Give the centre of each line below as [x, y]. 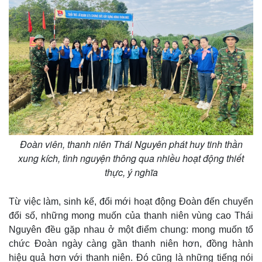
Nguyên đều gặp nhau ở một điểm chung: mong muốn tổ [131, 229]
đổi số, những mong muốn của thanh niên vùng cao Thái [131, 215]
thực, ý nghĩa [131, 172]
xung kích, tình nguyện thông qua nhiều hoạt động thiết [131, 158]
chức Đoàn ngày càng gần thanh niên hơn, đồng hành [131, 243]
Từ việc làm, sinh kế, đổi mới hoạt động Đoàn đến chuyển [131, 201]
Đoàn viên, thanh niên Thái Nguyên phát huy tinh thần [131, 144]
